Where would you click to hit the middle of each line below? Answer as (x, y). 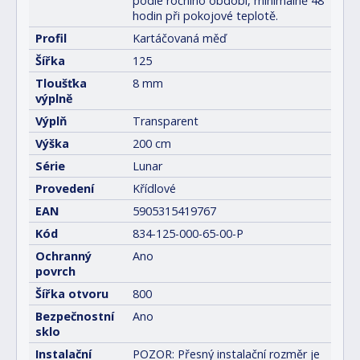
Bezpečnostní (75, 316)
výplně (54, 98)
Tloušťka (61, 83)
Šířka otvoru (72, 293)
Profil (51, 38)
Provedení (65, 188)
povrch (55, 271)
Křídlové (154, 188)
